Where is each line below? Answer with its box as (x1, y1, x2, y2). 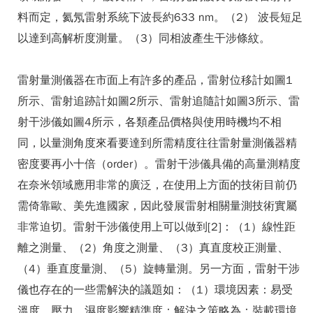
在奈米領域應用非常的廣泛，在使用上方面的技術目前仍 (17, 178, 297, 192)
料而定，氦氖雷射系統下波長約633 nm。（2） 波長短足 (17, 10, 303, 24)
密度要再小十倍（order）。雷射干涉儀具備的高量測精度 (17, 157, 300, 171)
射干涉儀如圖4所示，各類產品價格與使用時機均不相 (17, 115, 282, 129)
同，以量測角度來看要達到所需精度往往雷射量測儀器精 (17, 136, 297, 150)
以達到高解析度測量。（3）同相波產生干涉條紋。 (17, 31, 270, 45)
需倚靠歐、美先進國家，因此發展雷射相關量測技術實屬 (17, 199, 297, 213)
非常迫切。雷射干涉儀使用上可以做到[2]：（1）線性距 (17, 220, 296, 234)
